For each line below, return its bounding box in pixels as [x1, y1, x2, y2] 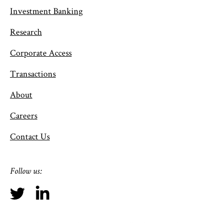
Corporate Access [10, 46, 72, 58]
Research [10, 25, 42, 37]
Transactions [10, 67, 56, 79]
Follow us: [10, 167, 41, 176]
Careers [10, 109, 37, 121]
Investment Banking [10, 4, 83, 16]
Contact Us [10, 130, 50, 142]
